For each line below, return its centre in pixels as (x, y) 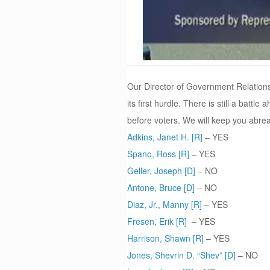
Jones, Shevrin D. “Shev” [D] (182, 255)
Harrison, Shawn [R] (166, 238)
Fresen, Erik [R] (157, 221)
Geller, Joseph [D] (162, 171)
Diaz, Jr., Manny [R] (165, 204)
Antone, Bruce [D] (161, 187)
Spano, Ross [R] (159, 154)
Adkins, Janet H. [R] (165, 137)
